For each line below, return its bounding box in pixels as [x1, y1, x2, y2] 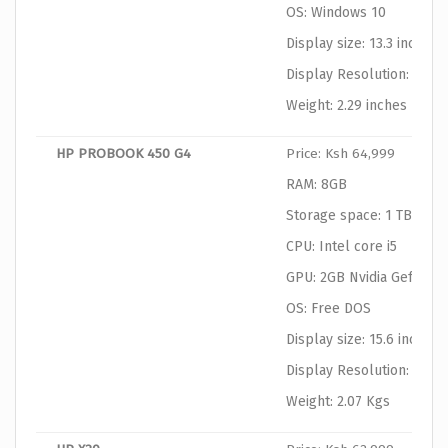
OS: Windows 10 [286, 4, 386, 22]
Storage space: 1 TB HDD [286, 207, 443, 225]
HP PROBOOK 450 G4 [56, 145, 191, 163]
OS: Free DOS [286, 300, 371, 318]
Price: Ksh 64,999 [286, 145, 395, 163]
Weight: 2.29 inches [286, 97, 407, 115]
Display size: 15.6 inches [286, 331, 439, 349]
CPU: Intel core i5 [286, 238, 397, 256]
